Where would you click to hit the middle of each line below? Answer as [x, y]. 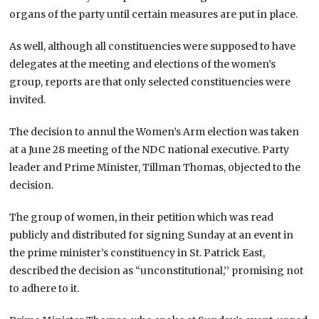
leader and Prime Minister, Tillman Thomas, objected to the [155, 167]
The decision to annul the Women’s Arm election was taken [155, 131]
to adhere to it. [45, 288]
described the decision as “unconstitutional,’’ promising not [157, 270]
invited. [28, 99]
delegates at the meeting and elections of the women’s [143, 64]
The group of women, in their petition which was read [142, 217]
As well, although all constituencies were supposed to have [153, 46]
